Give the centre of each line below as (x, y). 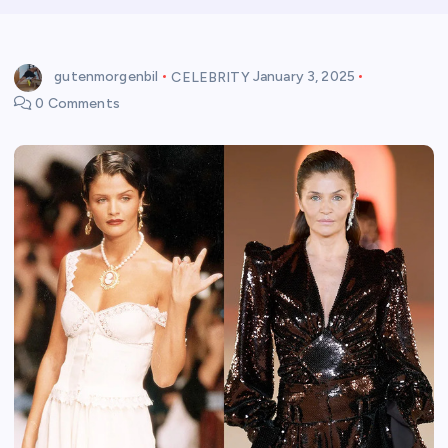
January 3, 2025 (303, 77)
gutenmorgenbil (106, 77)
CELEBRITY (210, 77)
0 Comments (76, 103)
